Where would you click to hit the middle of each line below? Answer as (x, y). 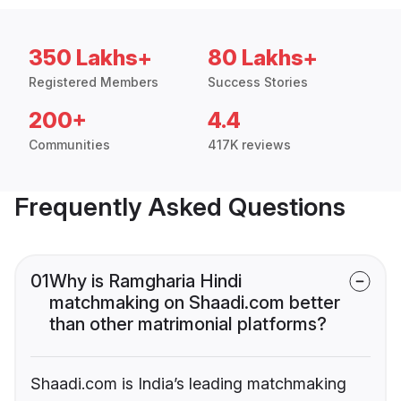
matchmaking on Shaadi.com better (195, 303)
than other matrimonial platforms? (188, 324)
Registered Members (94, 82)
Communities (69, 145)
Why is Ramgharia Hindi (145, 282)
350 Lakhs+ (90, 58)
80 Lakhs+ (263, 58)
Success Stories (258, 82)
